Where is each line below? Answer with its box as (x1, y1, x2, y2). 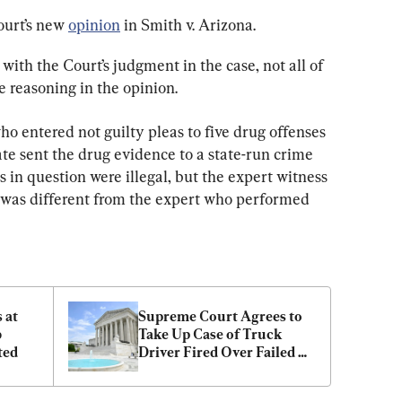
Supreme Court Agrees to (138, 307, 302, 325)
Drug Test (138, 361, 202, 379)
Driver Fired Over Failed (138, 343, 295, 361)
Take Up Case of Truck (138, 325, 283, 343)
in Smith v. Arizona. (120, 14, 256, 34)
